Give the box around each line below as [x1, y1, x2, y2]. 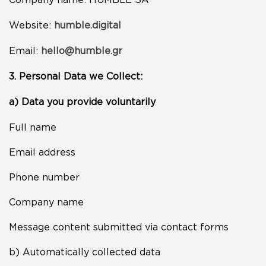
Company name [9, 197, 84, 207]
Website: [9, 20, 54, 30]
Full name [9, 122, 56, 132]
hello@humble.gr [41, 45, 122, 56]
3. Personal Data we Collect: [9, 71, 142, 81]
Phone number [9, 172, 80, 182]
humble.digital [54, 20, 121, 30]
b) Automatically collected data [9, 246, 160, 257]
